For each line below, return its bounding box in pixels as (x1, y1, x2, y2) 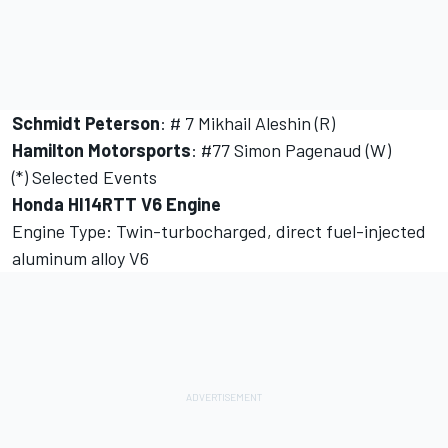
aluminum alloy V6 (12, 247, 149, 270)
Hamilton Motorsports (12, 139, 191, 162)
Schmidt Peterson (12, 112, 160, 135)
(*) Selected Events (12, 166, 157, 189)
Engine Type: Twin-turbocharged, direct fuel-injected (12, 220, 426, 243)
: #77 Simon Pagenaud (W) (191, 139, 391, 162)
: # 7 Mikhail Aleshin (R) (160, 112, 335, 135)
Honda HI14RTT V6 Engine (12, 193, 221, 216)
